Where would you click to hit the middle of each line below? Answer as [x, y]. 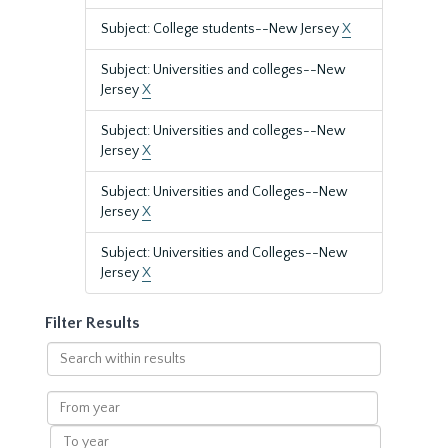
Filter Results [92, 323]
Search [67, 351]
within [66, 371]
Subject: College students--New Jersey [221, 29]
